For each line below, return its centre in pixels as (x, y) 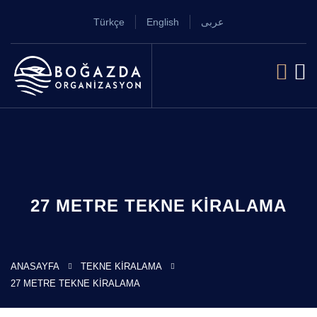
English (163, 22)
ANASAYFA (35, 267)
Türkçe (109, 22)
